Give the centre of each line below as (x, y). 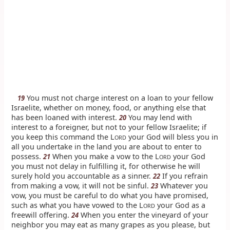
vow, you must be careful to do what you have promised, (110, 195)
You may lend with (159, 117)
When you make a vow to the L (105, 156)
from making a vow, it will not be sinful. (81, 185)
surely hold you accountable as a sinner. (82, 176)
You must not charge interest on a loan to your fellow (119, 98)
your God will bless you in (172, 137)
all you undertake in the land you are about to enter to (107, 146)
